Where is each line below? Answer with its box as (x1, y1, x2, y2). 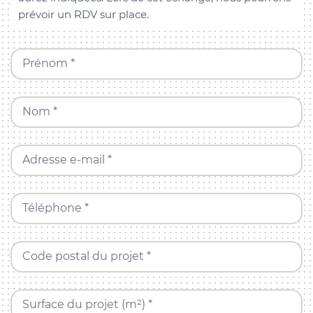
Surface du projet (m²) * (22, 298, 152, 312)
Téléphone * (22, 201, 89, 215)
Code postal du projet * (22, 249, 151, 263)
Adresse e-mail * (22, 153, 112, 167)
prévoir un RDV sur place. (18, 7, 150, 21)
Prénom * (22, 57, 75, 71)
